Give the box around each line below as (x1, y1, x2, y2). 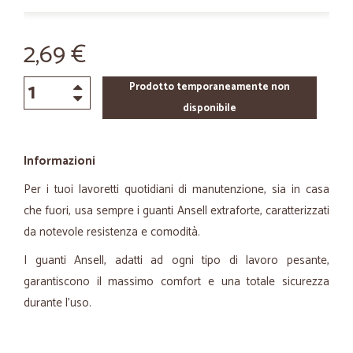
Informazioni (24, 151, 95, 171)
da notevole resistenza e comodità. (24, 222, 200, 242)
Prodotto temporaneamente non (128, 79, 290, 95)
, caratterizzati (259, 201, 329, 221)
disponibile (182, 100, 236, 117)
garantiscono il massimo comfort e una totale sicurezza (24, 272, 329, 292)
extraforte (210, 201, 260, 221)
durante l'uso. (24, 293, 91, 313)
